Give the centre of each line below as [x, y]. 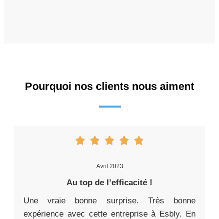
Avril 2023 [109, 166]
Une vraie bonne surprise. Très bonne [109, 201]
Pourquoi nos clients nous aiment [109, 87]
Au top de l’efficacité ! [109, 183]
